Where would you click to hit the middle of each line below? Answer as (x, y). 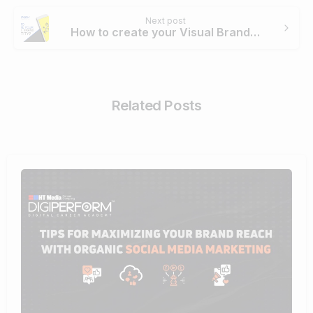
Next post (166, 20)
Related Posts (156, 105)
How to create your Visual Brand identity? (255, 32)
